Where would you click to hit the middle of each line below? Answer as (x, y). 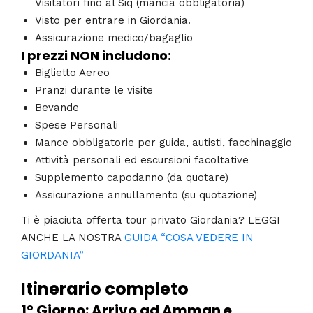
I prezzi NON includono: (96, 56)
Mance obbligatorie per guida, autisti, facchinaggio (163, 143)
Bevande (57, 108)
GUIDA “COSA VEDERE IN (189, 237)
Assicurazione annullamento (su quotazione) (146, 195)
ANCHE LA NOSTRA (73, 237)
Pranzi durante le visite (94, 90)
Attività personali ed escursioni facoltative (142, 160)
